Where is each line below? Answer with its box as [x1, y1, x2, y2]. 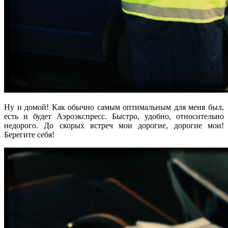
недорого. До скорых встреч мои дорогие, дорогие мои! [4, 121, 224, 130]
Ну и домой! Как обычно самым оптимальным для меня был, [4, 102, 224, 111]
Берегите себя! [4, 130, 54, 139]
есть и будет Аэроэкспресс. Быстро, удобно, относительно [4, 111, 224, 121]
